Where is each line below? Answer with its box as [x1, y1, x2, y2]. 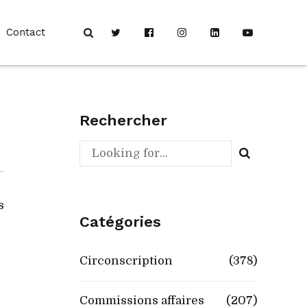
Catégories [79, 212, 161, 230]
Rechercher [79, 111, 167, 129]
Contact [6, 26, 46, 38]
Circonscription [79, 254, 173, 267]
